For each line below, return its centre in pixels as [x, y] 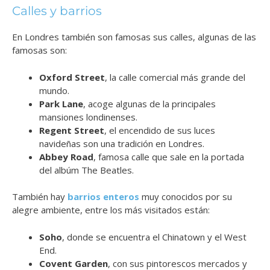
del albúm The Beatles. [86, 170]
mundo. [54, 90]
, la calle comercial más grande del [175, 77]
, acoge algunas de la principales [149, 103]
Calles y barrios [57, 11]
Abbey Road [66, 156]
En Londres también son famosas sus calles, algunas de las [134, 37]
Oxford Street [72, 77]
